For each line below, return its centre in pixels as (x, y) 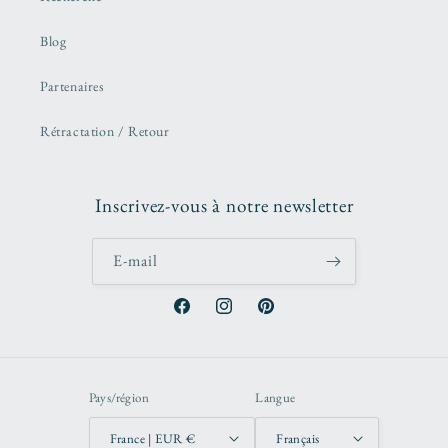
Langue (275, 398)
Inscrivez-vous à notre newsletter (224, 206)
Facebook (199, 316)
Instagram (243, 316)
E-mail (135, 261)
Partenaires (72, 86)
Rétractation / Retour (105, 131)
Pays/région (118, 398)
